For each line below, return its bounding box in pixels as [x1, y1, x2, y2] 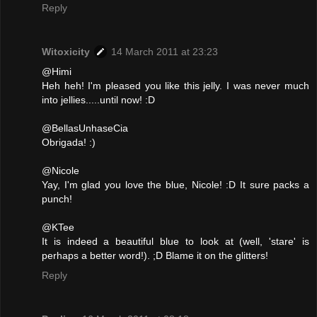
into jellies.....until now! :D [42, 94, 155, 106]
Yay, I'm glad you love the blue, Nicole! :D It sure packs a [42, 179, 309, 191]
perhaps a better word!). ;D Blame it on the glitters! [42, 250, 268, 262]
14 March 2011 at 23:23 [111, 46, 218, 58]
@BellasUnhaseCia [42, 122, 128, 134]
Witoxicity [42, 46, 90, 58]
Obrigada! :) [42, 137, 96, 149]
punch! [42, 193, 72, 205]
